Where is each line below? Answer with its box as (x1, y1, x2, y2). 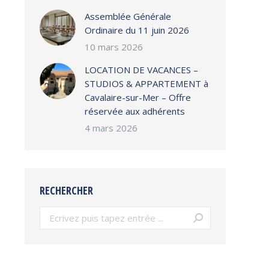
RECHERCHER (40, 183, 93, 198)
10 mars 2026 (85, 41, 143, 53)
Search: (39, 207, 68, 219)
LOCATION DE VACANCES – (85, 64, 198, 76)
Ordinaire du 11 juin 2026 (85, 24, 189, 36)
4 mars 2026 (85, 122, 138, 134)
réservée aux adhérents (85, 105, 185, 117)
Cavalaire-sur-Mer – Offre (85, 91, 191, 103)
